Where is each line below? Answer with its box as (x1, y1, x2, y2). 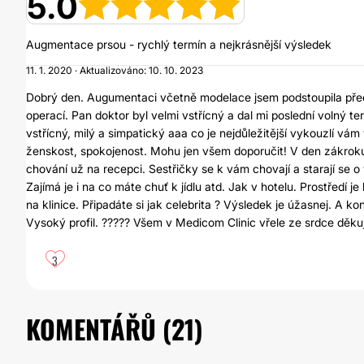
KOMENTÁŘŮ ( (26, 310, 171, 348)
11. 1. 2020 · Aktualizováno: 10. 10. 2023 (26, 64, 203, 76)
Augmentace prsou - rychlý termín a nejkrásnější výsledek (26, 37, 331, 51)
